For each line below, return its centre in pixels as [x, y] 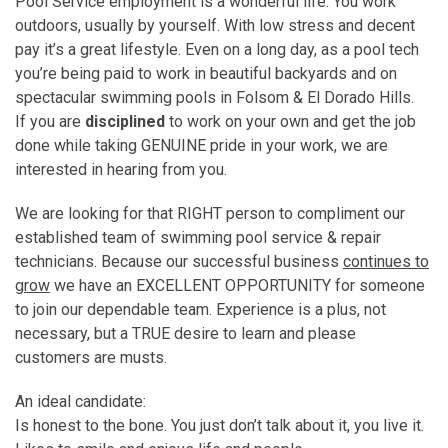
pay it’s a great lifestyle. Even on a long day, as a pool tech [217, 49]
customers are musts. [91, 357]
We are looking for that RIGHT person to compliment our [210, 213]
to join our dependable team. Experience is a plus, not [200, 309]
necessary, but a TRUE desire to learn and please [185, 333]
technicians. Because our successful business [179, 261]
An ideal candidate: [80, 401]
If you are [50, 121]
